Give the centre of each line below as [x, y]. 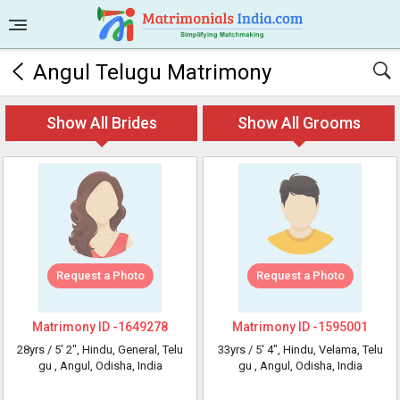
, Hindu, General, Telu [130, 350]
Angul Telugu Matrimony [152, 72]
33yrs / [236, 350]
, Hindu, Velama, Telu [330, 350]
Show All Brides [101, 123]
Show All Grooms [299, 123]
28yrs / [36, 350]
